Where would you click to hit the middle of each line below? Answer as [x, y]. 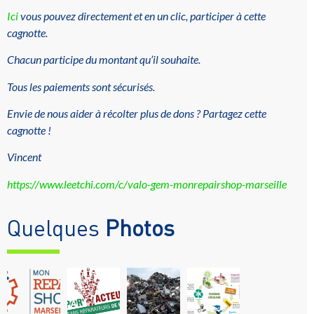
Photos [140, 228]
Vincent [24, 157]
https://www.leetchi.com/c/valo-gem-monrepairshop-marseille [147, 184]
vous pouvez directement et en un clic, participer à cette [142, 15]
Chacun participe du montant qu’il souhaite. [104, 60]
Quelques [56, 228]
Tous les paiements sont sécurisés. [81, 86]
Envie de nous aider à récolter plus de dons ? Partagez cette [137, 113]
